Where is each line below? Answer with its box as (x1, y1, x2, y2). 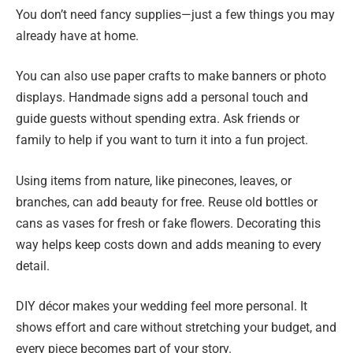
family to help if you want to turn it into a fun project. (16, 132, 308, 148)
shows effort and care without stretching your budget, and (16, 320, 336, 336)
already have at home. (16, 28, 139, 43)
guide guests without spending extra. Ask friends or (16, 111, 299, 127)
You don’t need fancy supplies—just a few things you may (16, 6, 335, 22)
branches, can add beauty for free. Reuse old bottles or (16, 194, 318, 210)
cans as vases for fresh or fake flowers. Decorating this (16, 215, 321, 231)
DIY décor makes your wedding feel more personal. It (16, 299, 307, 314)
